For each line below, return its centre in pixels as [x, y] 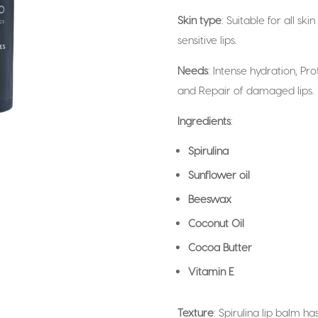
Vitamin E [211, 271]
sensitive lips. [207, 39]
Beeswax [209, 198]
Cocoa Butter [220, 247]
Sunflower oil [219, 174]
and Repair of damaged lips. [245, 90]
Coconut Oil [216, 223]
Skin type [199, 20]
